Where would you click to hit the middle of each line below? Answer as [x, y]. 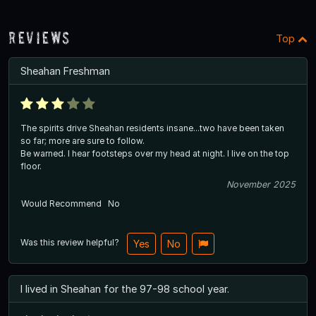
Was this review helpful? [71, 243]
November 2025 [261, 184]
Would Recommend [61, 203]
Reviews [40, 37]
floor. [31, 166]
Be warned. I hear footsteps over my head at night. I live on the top [155, 153]
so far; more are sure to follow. [84, 140]
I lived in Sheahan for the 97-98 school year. [125, 288]
